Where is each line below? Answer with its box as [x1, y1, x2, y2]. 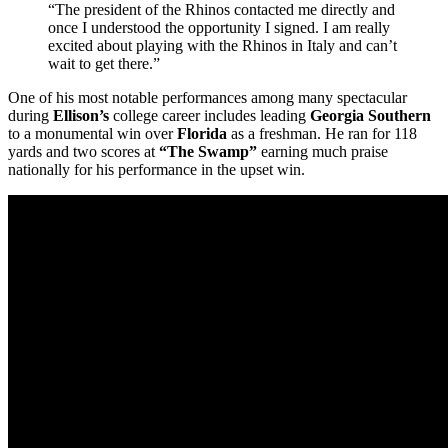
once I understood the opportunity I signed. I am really [48, 18, 390, 36]
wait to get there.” [48, 54, 160, 72]
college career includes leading [109, 106, 306, 124]
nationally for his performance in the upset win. [8, 160, 305, 178]
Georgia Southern [306, 106, 431, 124]
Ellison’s [53, 106, 109, 124]
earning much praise [257, 142, 388, 160]
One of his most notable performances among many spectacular [8, 88, 407, 106]
